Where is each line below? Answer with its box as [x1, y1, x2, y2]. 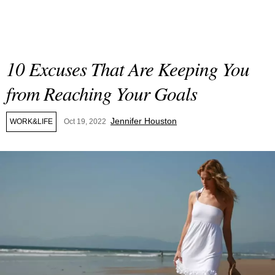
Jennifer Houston [110, 116, 177, 126]
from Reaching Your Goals [6, 80, 197, 106]
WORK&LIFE [10, 117, 53, 126]
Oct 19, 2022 [64, 117, 106, 126]
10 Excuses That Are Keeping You [6, 56, 249, 81]
